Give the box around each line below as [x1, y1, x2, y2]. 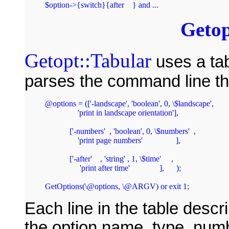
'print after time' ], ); [45, 163, 78, 172]
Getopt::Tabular [25, 49, 151, 72]
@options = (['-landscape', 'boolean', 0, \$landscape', [45, 99, 214, 108]
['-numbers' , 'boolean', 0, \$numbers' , [45, 126, 61, 135]
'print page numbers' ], [45, 135, 78, 145]
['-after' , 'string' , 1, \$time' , [45, 154, 61, 163]
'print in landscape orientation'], [45, 108, 78, 117]
